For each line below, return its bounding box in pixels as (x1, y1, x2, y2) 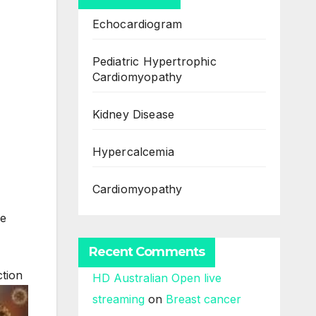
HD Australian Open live (92, 271, 221, 286)
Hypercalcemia (92, 145, 175, 159)
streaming (92, 292, 145, 307)
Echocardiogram (92, 17, 183, 32)
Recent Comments (88, 244, 205, 260)
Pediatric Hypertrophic (92, 54, 217, 69)
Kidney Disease (92, 107, 175, 122)
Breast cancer (165, 292, 241, 307)
